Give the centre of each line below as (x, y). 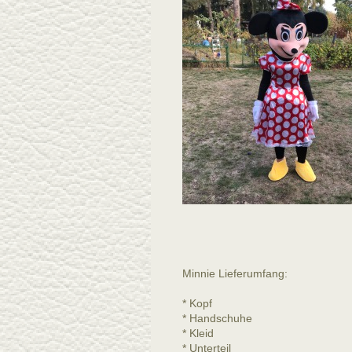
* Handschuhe (219, 318)
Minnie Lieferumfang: (235, 273)
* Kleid (198, 333)
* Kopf (197, 303)
